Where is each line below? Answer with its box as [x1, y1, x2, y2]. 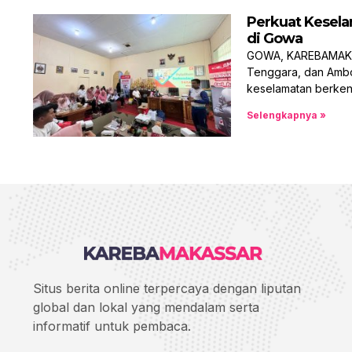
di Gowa [247, 30, 302, 47]
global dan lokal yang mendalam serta [33, 299, 259, 315]
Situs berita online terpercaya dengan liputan [33, 280, 301, 296]
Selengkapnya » [247, 109, 326, 121]
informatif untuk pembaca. [33, 317, 191, 334]
